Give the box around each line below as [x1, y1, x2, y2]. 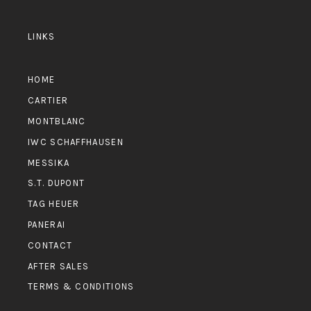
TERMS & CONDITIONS [28, 281, 135, 292]
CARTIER [28, 95, 69, 106]
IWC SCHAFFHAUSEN [28, 136, 124, 147]
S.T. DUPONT [28, 178, 85, 189]
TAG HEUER [28, 199, 80, 210]
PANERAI [28, 219, 66, 230]
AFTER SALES [28, 260, 90, 271]
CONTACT [28, 239, 73, 251]
